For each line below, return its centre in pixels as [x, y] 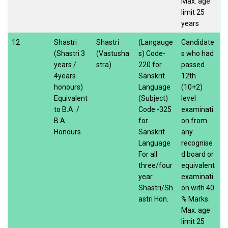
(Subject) [153, 98]
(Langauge [156, 42]
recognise [197, 143]
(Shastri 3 [69, 53]
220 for [150, 64]
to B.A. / [67, 109]
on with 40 [198, 188]
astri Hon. [153, 199]
